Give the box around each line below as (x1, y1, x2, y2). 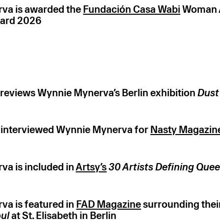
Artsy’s (76, 161, 107, 173)
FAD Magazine (76, 198, 141, 210)
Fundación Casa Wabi (83, 3, 181, 16)
